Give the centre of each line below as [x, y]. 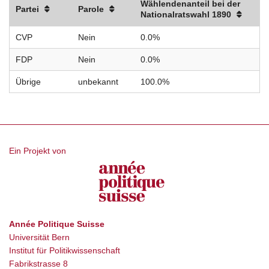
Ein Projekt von [38, 151]
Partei [27, 9]
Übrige [28, 82]
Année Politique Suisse [57, 224]
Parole [91, 9]
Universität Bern [39, 237]
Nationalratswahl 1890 [186, 15]
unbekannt [98, 82]
